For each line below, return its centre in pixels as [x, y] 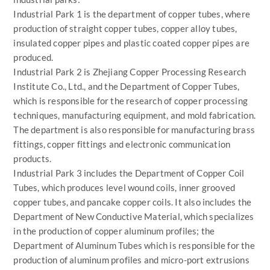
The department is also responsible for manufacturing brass [134, 129]
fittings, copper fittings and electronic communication [122, 144]
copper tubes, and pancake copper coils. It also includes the [133, 202]
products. [33, 158]
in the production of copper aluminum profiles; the [114, 231]
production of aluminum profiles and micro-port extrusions [131, 259]
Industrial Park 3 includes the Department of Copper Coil [129, 173]
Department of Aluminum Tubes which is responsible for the [134, 245]
